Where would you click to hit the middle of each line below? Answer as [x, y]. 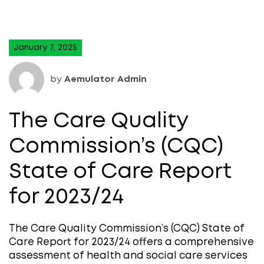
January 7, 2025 [45, 47]
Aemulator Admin [105, 79]
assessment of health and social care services [128, 256]
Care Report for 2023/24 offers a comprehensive [131, 242]
